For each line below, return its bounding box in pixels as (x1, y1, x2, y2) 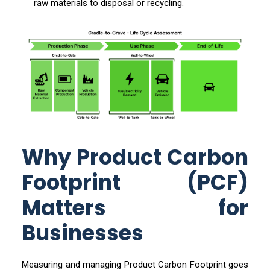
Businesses (22, 218, 143, 248)
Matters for (22, 193, 248, 222)
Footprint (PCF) (22, 168, 248, 197)
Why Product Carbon (22, 142, 248, 172)
